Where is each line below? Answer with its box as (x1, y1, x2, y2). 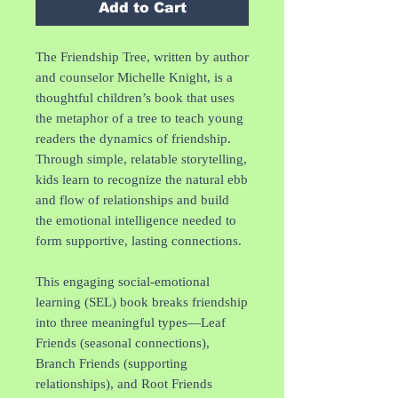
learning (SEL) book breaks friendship (36, 294, 248, 309)
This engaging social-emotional (36, 274, 210, 289)
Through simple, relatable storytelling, (36, 151, 247, 166)
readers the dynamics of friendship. (36, 131, 231, 146)
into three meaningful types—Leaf (36, 314, 226, 330)
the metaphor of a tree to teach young (36, 110, 243, 125)
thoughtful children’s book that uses (36, 90, 235, 105)
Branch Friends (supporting (36, 355, 187, 370)
